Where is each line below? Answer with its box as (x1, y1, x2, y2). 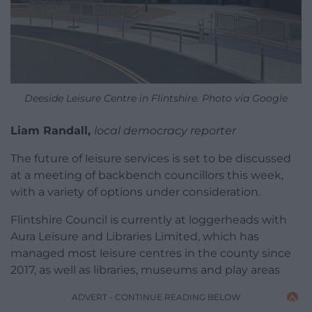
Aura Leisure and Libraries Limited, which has (10, 229, 259, 243)
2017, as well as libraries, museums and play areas (10, 263, 280, 276)
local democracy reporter (94, 123, 236, 137)
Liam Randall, (10, 123, 94, 137)
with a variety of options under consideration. (10, 185, 260, 198)
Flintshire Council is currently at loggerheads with (10, 212, 287, 226)
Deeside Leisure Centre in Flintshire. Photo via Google (24, 91, 288, 104)
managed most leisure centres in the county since (10, 246, 291, 260)
